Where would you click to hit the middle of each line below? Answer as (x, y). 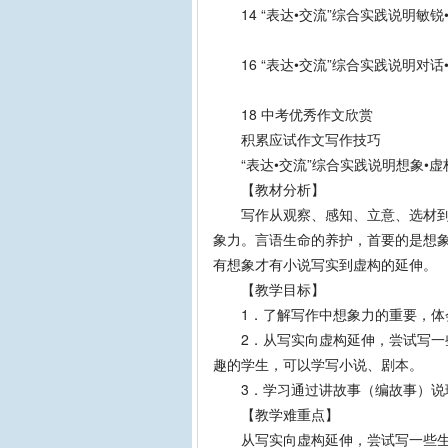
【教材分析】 (269, 189)
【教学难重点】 (276, 414)
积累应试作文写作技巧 (297, 139)
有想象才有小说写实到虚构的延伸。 (325, 264)
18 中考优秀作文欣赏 (293, 114)
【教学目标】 (269, 289)
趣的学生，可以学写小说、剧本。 (318, 364)
